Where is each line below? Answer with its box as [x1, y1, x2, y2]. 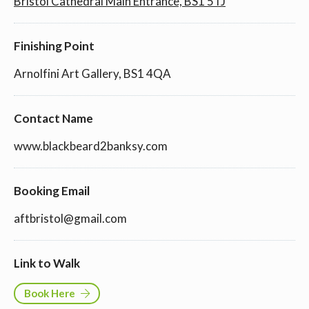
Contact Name [14, 110, 93, 126]
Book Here [24, 286, 75, 299]
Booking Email [14, 183, 90, 198]
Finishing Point [14, 38, 94, 53]
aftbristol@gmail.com [14, 210, 127, 226]
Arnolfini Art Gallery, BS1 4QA [14, 66, 171, 81]
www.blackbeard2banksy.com [14, 138, 168, 153]
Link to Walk [14, 255, 80, 270]
